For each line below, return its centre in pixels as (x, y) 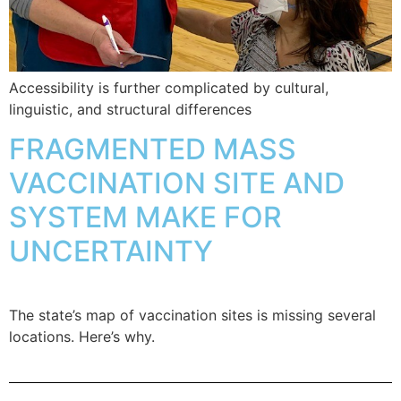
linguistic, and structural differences (130, 109)
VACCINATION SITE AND (177, 183)
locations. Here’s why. (82, 336)
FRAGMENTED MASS (153, 149)
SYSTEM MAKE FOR (145, 217)
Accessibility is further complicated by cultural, (169, 87)
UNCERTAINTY (111, 251)
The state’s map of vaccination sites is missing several (192, 315)
